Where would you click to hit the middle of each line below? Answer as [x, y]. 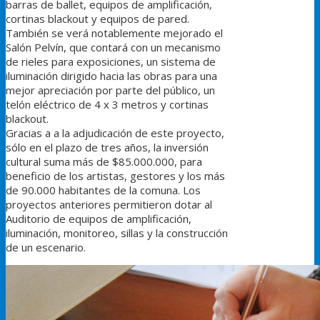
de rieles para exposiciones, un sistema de [111, 62]
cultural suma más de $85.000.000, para [104, 162]
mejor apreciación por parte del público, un [110, 90]
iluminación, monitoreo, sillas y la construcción [117, 233]
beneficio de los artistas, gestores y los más [115, 176]
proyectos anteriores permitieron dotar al [109, 205]
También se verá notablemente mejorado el [114, 33]
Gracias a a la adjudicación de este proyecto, [115, 133]
